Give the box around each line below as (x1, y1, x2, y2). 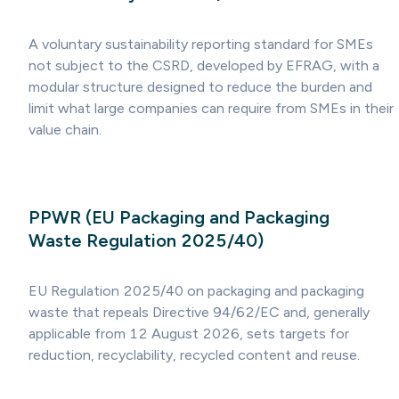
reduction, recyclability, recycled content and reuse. (28, 346, 360, 364)
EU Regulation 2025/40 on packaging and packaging (28, 282, 364, 300)
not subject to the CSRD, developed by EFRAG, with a (28, 56, 379, 74)
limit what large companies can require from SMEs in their (28, 99, 394, 117)
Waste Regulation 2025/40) (28, 229, 264, 251)
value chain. (28, 120, 102, 138)
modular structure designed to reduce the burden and (28, 77, 372, 95)
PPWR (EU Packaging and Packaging (28, 206, 330, 228)
